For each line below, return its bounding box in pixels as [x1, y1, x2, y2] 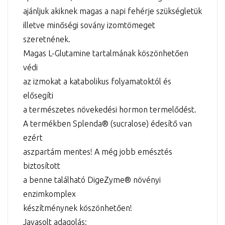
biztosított [23, 161, 60, 170]
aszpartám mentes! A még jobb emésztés [23, 147, 172, 156]
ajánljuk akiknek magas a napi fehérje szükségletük [23, 6, 202, 16]
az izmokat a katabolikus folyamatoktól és [23, 76, 171, 86]
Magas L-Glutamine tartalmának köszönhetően [23, 48, 188, 58]
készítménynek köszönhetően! [23, 203, 132, 212]
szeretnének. [23, 34, 70, 44]
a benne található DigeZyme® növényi [23, 175, 161, 184]
